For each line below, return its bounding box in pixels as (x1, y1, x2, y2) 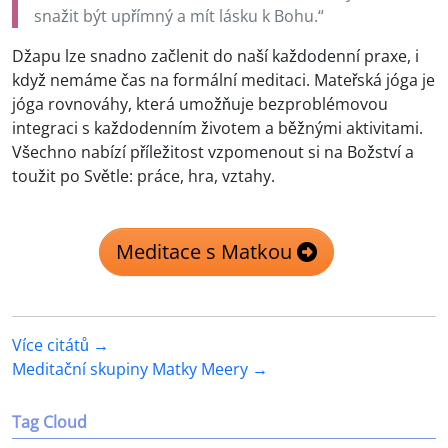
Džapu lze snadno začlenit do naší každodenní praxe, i (12, 45, 419, 68)
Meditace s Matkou (115, 238, 297, 266)
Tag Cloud (12, 411, 87, 434)
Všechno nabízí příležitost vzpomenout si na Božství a (12, 141, 414, 164)
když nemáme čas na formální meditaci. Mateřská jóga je (12, 69, 435, 92)
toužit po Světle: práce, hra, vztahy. (12, 165, 275, 188)
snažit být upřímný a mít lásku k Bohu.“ (34, 5, 324, 28)
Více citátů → (12, 334, 109, 357)
